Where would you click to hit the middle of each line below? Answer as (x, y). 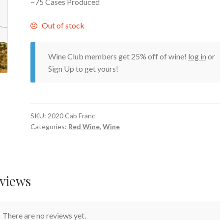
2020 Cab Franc (72, 116)
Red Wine (84, 127)
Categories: (50, 127)
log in (197, 56)
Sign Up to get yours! (83, 69)
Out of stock (63, 25)
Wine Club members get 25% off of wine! (118, 56)
